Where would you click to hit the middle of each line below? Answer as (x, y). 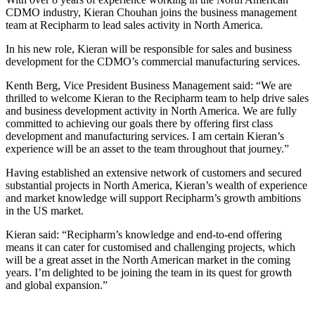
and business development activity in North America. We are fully (151, 111)
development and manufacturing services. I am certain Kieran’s (145, 136)
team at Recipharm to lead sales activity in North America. (134, 25)
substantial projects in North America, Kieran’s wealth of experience (156, 186)
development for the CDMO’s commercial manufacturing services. (153, 62)
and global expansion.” (57, 285)
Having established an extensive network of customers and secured (154, 173)
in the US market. (45, 211)
